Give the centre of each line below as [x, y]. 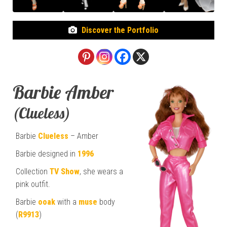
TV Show [65, 171]
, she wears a [101, 171]
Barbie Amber [63, 92]
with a [67, 202]
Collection [33, 171]
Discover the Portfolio [120, 30]
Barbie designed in [47, 154]
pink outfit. [33, 184]
